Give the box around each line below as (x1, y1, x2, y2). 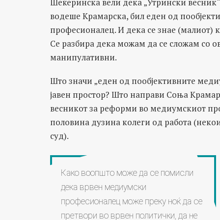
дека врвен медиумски (60, 182, 146, 192)
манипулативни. (50, 52, 117, 63)
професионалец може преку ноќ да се (60, 196, 202, 206)
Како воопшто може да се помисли (60, 167, 193, 178)
